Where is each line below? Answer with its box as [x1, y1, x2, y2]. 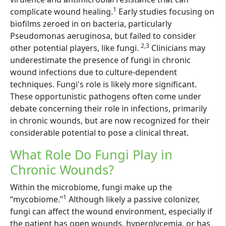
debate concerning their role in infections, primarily [10, 103, 207, 115]
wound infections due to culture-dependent [10, 67, 177, 78]
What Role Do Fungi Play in [10, 146, 173, 163]
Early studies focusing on [117, 6, 214, 18]
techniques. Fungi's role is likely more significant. [10, 79, 197, 90]
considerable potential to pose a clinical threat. [10, 127, 189, 139]
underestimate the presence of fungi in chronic [10, 54, 191, 66]
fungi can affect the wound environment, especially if [10, 206, 212, 217]
